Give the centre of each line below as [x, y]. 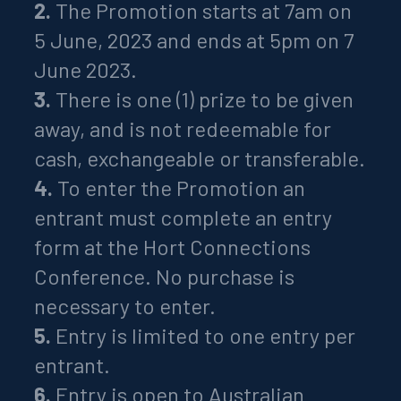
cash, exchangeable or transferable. [200, 158]
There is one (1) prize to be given [203, 98]
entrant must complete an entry [183, 217]
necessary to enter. [125, 305]
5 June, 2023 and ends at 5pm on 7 [194, 39]
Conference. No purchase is [165, 276]
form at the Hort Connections [173, 246]
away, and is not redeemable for [183, 128]
